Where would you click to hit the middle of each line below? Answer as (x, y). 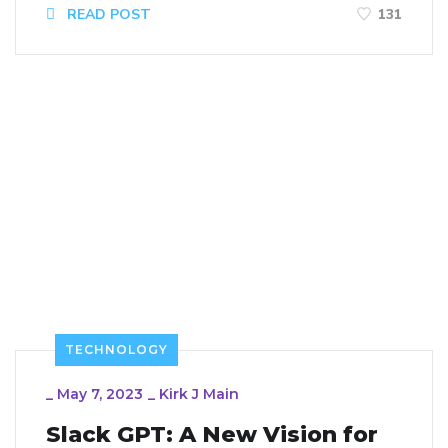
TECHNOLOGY (116, 350)
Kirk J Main (199, 394)
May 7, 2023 (100, 394)
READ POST (107, 14)
